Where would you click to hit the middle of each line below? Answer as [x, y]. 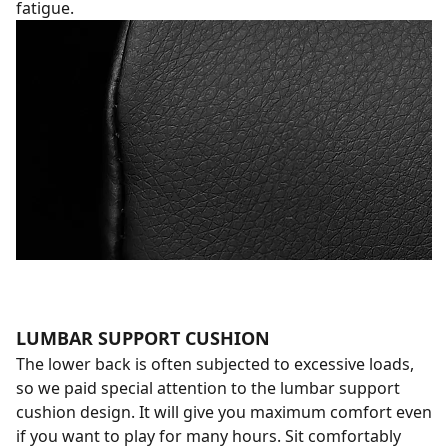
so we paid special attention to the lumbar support [208, 388]
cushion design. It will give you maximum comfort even [224, 412]
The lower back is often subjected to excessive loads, [215, 364]
